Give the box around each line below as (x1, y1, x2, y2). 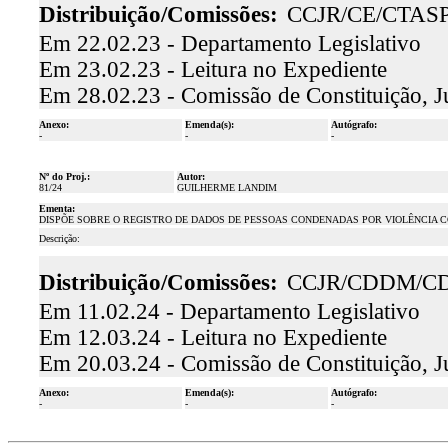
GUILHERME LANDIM (176, 182, 277, 193)
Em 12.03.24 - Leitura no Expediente (38, 325, 387, 350)
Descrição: (38, 233, 80, 244)
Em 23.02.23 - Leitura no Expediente (38, 57, 387, 82)
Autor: (176, 171, 205, 182)
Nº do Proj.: (38, 171, 90, 182)
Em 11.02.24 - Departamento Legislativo (38, 299, 420, 324)
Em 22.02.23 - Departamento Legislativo (38, 31, 421, 56)
